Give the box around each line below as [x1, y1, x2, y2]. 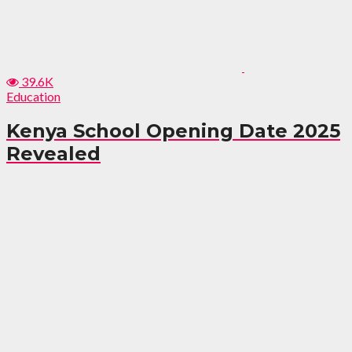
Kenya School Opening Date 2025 [6, 119, 340, 142]
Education [6, 88, 60, 104]
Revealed [6, 141, 101, 165]
